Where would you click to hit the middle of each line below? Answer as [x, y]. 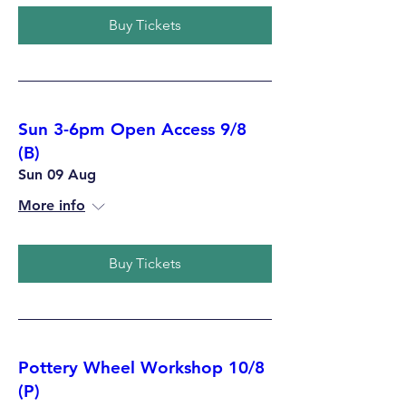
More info [52, 205]
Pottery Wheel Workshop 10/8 [141, 367]
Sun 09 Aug [57, 174]
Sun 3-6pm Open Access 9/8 [132, 129]
